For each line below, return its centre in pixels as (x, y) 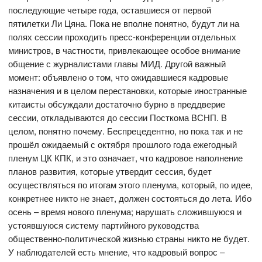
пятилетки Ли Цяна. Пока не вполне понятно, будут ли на (124, 23)
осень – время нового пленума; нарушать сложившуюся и (125, 212)
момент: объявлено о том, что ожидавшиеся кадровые (118, 77)
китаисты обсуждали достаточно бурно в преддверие (117, 104)
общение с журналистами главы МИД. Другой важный (117, 64)
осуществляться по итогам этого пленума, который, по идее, (131, 185)
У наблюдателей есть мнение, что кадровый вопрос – (117, 252)
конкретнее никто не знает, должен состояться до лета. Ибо (130, 198)
